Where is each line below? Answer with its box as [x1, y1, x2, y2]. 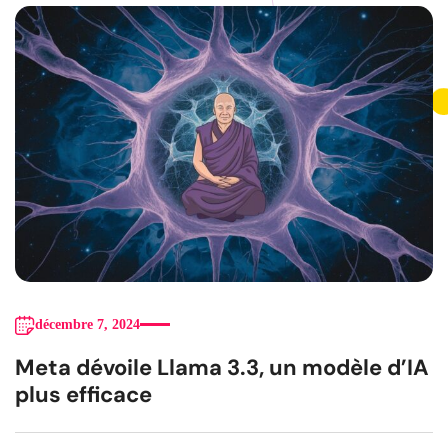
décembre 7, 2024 [35, 316, 140, 332]
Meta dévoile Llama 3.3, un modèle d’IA [15, 352, 429, 382]
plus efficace [15, 379, 152, 409]
